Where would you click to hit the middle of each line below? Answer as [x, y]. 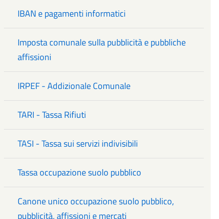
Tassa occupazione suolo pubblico [80, 173]
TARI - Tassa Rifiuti [52, 115]
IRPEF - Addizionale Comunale [74, 86]
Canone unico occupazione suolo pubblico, [96, 201]
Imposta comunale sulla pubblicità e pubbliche [102, 43]
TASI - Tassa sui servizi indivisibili [78, 144]
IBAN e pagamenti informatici [72, 14]
